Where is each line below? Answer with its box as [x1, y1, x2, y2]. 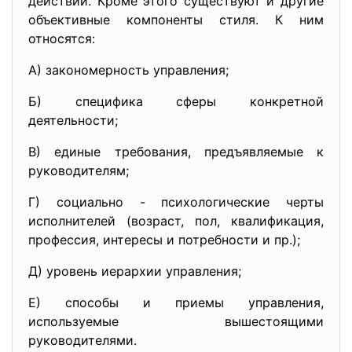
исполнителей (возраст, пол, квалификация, [28, 213, 324, 229]
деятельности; [28, 112, 118, 128]
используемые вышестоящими [28, 313, 324, 329]
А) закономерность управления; [28, 62, 229, 78]
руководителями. [28, 332, 137, 348]
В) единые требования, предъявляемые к [28, 144, 324, 159]
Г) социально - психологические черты [28, 194, 324, 210]
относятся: [28, 31, 95, 46]
